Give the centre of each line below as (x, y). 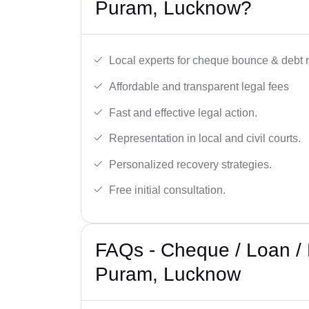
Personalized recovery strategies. (190, 164)
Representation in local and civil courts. (205, 139)
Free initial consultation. (167, 190)
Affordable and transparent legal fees (199, 86)
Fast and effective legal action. (183, 112)
